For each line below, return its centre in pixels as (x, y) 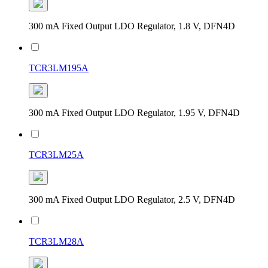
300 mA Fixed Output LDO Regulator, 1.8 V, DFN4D (132, 26)
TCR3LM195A (59, 68)
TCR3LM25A (56, 154)
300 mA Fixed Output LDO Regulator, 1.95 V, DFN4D (134, 112)
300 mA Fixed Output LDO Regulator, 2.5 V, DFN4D (132, 199)
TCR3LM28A (56, 241)
